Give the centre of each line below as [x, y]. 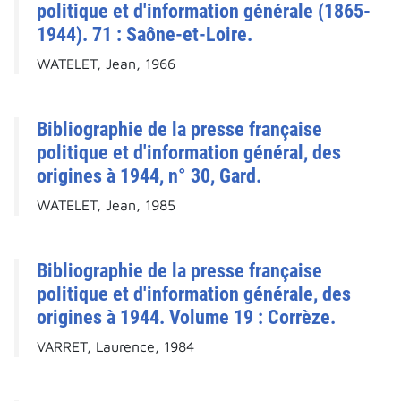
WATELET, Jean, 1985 [106, 205]
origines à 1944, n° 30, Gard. [149, 176]
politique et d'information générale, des [194, 294]
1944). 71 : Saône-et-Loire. [145, 34]
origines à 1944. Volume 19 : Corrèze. [186, 317]
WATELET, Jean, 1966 [106, 64]
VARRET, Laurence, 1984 [115, 347]
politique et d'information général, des [189, 153]
